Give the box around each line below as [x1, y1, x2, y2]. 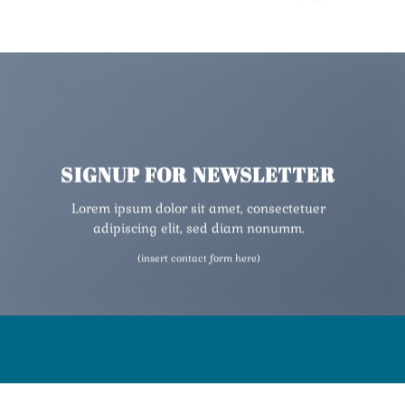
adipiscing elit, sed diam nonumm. [92, 220, 305, 237]
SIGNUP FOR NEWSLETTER [61, 161, 336, 188]
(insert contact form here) [137, 251, 260, 265]
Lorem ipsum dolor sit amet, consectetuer [71, 200, 326, 217]
